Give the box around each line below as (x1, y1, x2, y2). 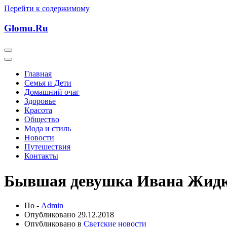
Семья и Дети (24, 79, 71, 88)
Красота (24, 106, 52, 115)
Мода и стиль (24, 124, 71, 133)
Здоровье (24, 97, 56, 106)
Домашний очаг (24, 88, 80, 97)
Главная (24, 69, 52, 79)
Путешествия (24, 142, 70, 152)
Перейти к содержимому (4, 4, 90, 13)
